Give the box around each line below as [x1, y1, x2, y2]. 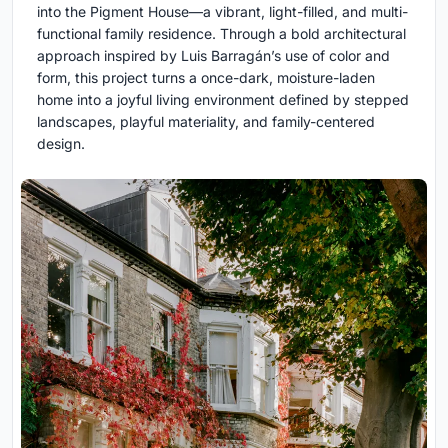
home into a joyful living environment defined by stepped [37, 90, 409, 108]
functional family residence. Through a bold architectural [37, 24, 406, 42]
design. [37, 134, 85, 152]
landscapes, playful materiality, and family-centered [37, 112, 375, 130]
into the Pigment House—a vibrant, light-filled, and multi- [37, 2, 408, 20]
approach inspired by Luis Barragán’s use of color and [37, 46, 390, 64]
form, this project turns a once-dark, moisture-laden [37, 68, 375, 86]
